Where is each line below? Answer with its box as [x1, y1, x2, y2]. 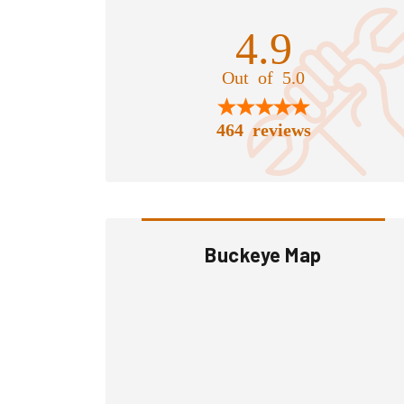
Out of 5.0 [222, 67, 305, 85]
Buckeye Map [205, 243, 322, 266]
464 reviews [216, 119, 311, 137]
